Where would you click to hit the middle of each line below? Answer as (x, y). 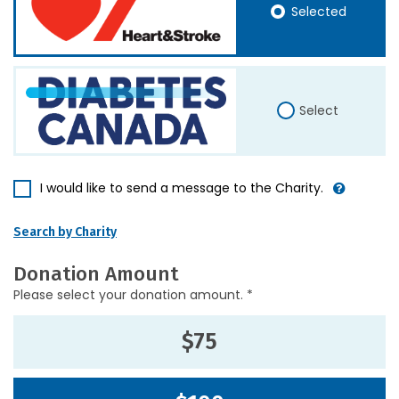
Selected (319, 12)
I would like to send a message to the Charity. (182, 188)
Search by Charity (65, 232)
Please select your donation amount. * (133, 295)
